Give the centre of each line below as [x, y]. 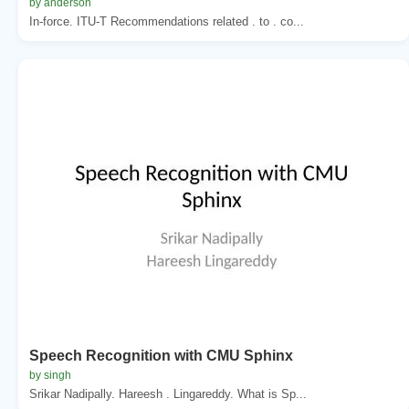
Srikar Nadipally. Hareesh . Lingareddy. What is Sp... [168, 393]
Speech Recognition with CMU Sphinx [161, 355]
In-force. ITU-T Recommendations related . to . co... [167, 21]
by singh [50, 375]
